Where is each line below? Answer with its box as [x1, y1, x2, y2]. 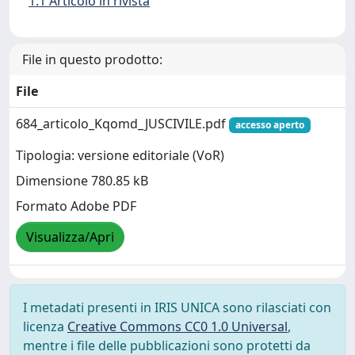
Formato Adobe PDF [16, 197, 136, 216]
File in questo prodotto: [22, 51, 162, 68]
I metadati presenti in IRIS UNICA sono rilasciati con [23, 299, 331, 316]
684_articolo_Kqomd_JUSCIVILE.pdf [16, 115, 229, 132]
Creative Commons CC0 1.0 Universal [67, 318, 288, 335]
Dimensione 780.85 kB [16, 172, 148, 190]
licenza [23, 318, 67, 335]
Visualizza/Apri [26, 228, 114, 246]
